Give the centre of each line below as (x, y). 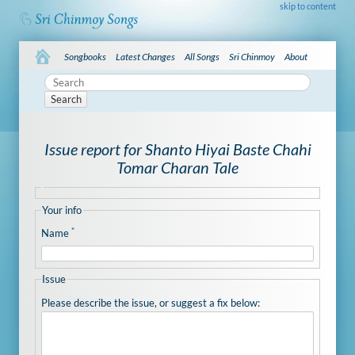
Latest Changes (146, 56)
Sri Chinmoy (252, 56)
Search (66, 99)
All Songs (202, 56)
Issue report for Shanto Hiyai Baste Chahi (177, 149)
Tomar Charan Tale (177, 167)
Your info (62, 210)
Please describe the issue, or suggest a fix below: (150, 302)
